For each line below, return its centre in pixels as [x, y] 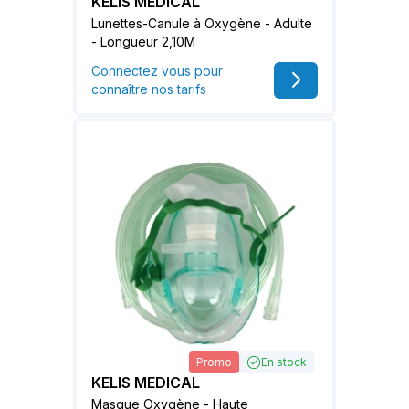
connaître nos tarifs [149, 89]
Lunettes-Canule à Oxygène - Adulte [202, 23]
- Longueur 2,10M [143, 41]
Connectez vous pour [157, 70]
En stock [284, 362]
